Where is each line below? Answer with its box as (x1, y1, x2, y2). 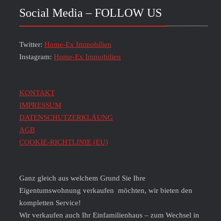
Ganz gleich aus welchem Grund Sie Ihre (19, 174, 146, 182)
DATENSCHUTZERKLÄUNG (19, 113, 113, 121)
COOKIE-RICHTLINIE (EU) (19, 138, 108, 146)
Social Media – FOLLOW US (19, 6, 162, 19)
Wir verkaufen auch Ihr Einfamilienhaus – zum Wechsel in (19, 211, 199, 219)
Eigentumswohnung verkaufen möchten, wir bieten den (19, 186, 192, 194)
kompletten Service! (19, 198, 81, 207)
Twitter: (19, 40, 44, 48)
